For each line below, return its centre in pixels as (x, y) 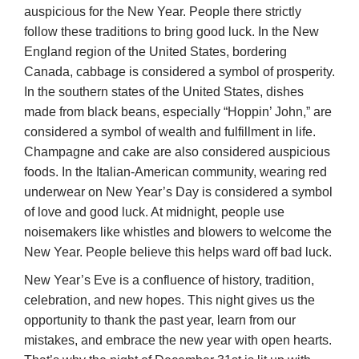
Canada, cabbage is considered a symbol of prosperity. (179, 72)
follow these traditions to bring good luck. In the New (171, 32)
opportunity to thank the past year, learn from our (160, 321)
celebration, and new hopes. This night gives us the (169, 301)
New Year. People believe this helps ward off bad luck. (178, 252)
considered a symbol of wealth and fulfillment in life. (170, 132)
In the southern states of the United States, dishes (164, 92)
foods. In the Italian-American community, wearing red (175, 172)
